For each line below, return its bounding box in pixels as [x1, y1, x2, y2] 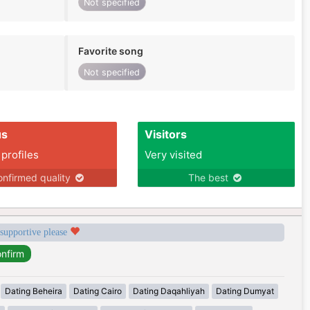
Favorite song [77, 44, 143, 57]
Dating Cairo [73, 286, 122, 297]
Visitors [144, 127, 187, 142]
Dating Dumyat [215, 286, 274, 297]
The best [188, 172, 232, 184]
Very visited [144, 148, 202, 162]
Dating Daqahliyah [132, 286, 205, 297]
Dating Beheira [4, 286, 62, 297]
